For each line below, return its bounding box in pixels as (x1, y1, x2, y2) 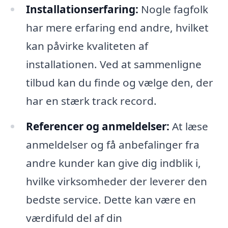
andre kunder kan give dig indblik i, (25, 155, 201, 170)
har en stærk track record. (25, 93, 157, 108)
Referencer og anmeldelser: (25, 119, 169, 133)
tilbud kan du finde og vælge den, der (25, 75, 213, 90)
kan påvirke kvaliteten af (25, 38, 148, 53)
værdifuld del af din (25, 210, 122, 225)
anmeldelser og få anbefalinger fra (25, 137, 199, 152)
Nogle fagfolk (138, 2, 208, 16)
